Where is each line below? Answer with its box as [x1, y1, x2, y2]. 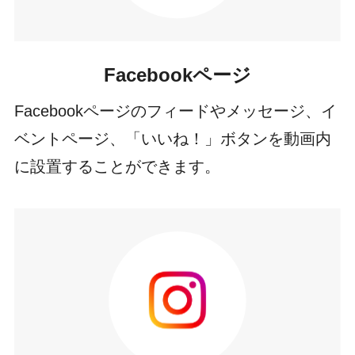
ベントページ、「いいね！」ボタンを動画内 [13, 129, 331, 147]
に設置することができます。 [13, 157, 220, 175]
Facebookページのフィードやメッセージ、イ [13, 101, 337, 120]
